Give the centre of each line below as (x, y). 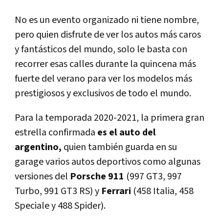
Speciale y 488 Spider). (61, 206)
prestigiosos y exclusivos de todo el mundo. (103, 94)
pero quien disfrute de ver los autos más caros (108, 35)
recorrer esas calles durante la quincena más (105, 64)
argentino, (38, 147)
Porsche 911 (98, 177)
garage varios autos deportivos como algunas (108, 162)
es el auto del (127, 133)
